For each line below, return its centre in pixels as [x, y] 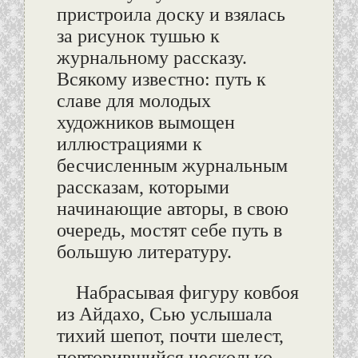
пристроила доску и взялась [171, 15]
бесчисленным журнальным [172, 166]
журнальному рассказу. [151, 58]
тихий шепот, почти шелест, [170, 336]
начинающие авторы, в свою [172, 209]
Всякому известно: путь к [161, 80]
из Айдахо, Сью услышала [164, 314]
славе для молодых [133, 101]
